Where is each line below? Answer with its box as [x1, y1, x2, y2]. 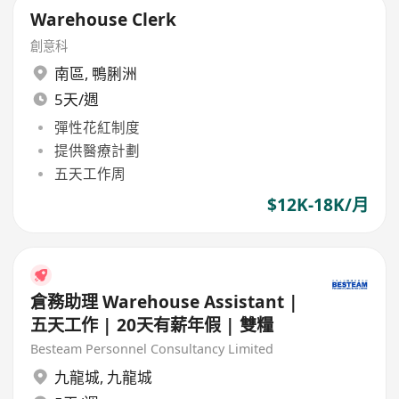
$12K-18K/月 [266, 193, 369, 217]
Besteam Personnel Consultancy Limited [30, 340, 274, 358]
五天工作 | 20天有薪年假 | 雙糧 [30, 313, 274, 337]
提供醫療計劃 [53, 140, 140, 160]
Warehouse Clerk [30, 7, 177, 31]
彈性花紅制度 [53, 117, 140, 137]
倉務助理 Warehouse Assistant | [30, 289, 299, 313]
